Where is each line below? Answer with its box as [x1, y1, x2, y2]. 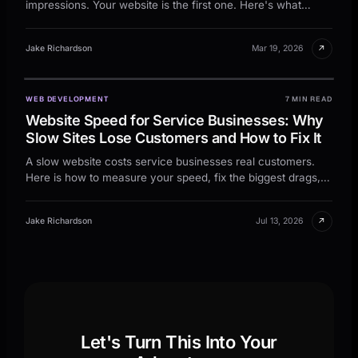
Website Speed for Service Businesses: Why [26, 111, 324, 129]
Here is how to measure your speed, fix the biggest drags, [26, 170, 321, 184]
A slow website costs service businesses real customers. [26, 154, 316, 168]
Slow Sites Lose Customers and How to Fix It [26, 129, 322, 146]
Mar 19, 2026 [251, 43, 304, 54]
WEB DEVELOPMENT [26, 93, 109, 104]
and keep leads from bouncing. [26, 186, 185, 200]
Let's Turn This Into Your [81, 332, 277, 352]
